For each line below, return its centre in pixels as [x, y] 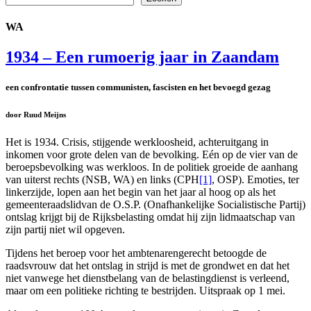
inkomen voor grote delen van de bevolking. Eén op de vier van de [152, 154]
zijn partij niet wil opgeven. [65, 229]
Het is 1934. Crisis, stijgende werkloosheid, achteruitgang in [137, 142]
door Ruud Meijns [36, 114]
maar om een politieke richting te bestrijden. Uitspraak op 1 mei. [145, 290]
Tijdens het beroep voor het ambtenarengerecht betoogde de [136, 253]
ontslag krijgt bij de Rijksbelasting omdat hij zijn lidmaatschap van [150, 217]
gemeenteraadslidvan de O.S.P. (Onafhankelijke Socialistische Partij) [155, 204]
